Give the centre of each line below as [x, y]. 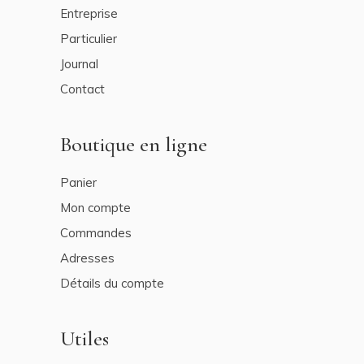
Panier [78, 182]
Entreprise [89, 13]
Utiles [84, 338]
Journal [79, 63]
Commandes [96, 232]
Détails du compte [112, 283]
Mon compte [95, 207]
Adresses [87, 258]
